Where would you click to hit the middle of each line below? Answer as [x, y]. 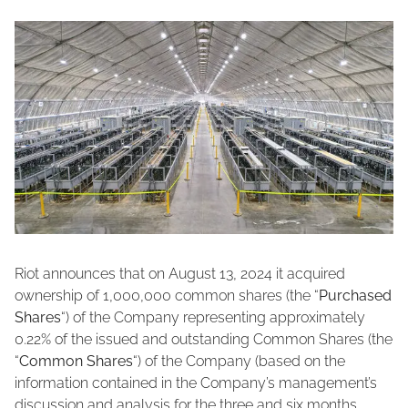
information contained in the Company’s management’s [196, 383]
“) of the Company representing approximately [213, 318]
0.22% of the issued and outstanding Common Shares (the [204, 340]
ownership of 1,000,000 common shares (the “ [167, 296]
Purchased [355, 296]
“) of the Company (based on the [239, 362]
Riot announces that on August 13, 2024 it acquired [180, 274]
